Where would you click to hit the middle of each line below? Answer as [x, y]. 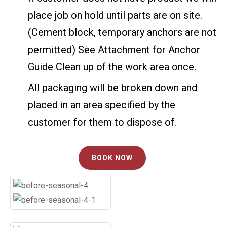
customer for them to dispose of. [102, 122]
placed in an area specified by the [102, 105]
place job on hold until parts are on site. [115, 15]
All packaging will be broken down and [112, 88]
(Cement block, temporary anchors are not [122, 33]
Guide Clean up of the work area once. [112, 67]
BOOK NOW [112, 158]
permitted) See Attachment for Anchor [114, 50]
